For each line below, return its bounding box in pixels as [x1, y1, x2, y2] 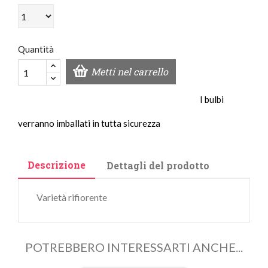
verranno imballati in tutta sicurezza [18, 118, 160, 129]
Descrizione [28, 159, 86, 172]
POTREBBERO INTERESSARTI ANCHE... [25, 240, 243, 255]
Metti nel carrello [91, 65, 168, 78]
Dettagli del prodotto [106, 159, 210, 172]
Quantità [18, 44, 54, 55]
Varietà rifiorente [36, 191, 107, 203]
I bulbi [200, 94, 224, 105]
